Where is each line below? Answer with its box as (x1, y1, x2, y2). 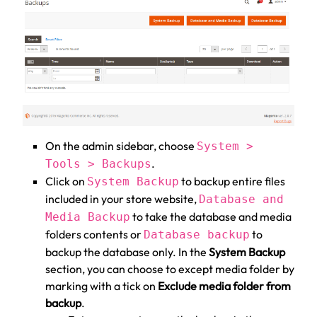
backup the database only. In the (45, 244, 209, 259)
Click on (45, 173, 87, 188)
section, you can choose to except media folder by (45, 261, 294, 276)
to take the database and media (130, 209, 292, 224)
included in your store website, (45, 191, 199, 206)
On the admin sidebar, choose (45, 138, 197, 153)
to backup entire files (179, 173, 285, 188)
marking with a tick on (45, 278, 158, 293)
